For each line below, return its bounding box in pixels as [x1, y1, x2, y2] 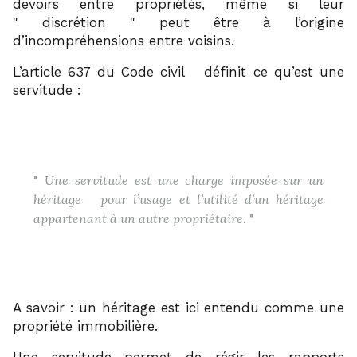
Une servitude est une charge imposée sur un [38, 171, 324, 188]
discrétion [18, 14, 130, 30]
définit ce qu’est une [198, 63, 344, 80]
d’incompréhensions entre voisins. [13, 32, 234, 49]
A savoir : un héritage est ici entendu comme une [13, 299, 344, 316]
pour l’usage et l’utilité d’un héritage [94, 190, 324, 207]
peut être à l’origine [135, 14, 344, 30]
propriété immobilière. [13, 317, 158, 334]
